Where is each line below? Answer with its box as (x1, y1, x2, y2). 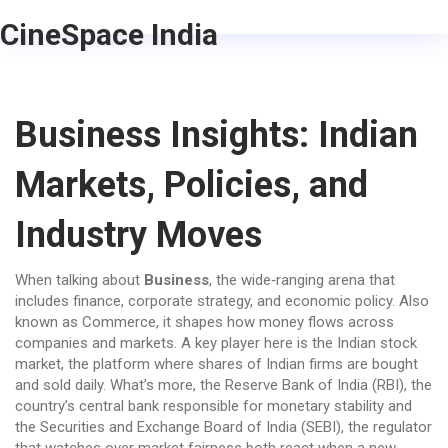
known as (15, 313, 82, 331)
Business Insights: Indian (15, 114, 418, 156)
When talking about (15, 271, 144, 289)
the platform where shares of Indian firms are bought (68, 355, 418, 373)
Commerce (82, 313, 156, 331)
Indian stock (337, 334, 417, 352)
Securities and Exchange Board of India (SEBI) (40, 418, 341, 436)
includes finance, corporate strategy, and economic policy (15, 292, 392, 310)
